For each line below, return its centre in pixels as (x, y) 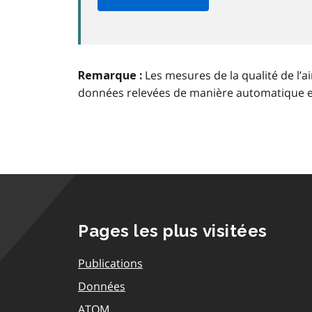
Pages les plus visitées (173, 231)
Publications (110, 263)
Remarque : (110, 75)
